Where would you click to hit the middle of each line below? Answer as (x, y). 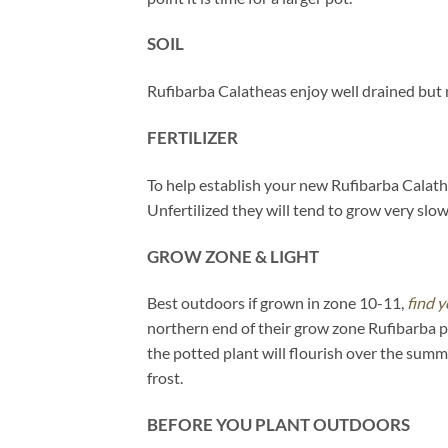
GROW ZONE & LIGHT (233, 256)
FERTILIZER (192, 137)
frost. (165, 378)
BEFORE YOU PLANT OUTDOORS (278, 425)
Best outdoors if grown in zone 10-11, (277, 303)
